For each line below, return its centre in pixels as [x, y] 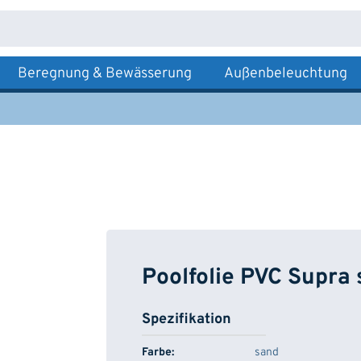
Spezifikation [187, 320]
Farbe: [158, 353]
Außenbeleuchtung [286, 74]
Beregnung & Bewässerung [105, 74]
